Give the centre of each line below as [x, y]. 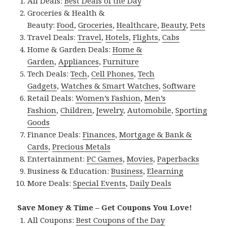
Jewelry [110, 110]
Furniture [121, 61]
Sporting [192, 110]
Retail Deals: [52, 98]
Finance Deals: [55, 134]
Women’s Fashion [108, 98]
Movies [140, 158]
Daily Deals [151, 183]
